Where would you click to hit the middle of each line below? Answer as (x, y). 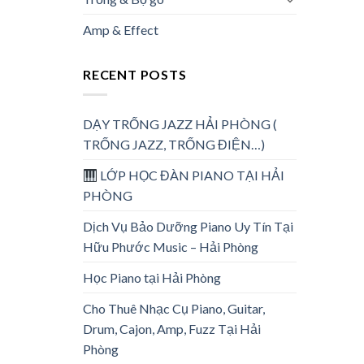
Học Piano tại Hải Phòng (152, 277)
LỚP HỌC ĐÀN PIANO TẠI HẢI (191, 175)
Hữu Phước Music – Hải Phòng (171, 246)
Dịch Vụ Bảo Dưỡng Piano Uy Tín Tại (188, 226)
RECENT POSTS (135, 75)
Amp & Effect (121, 30)
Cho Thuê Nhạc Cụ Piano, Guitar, (174, 308)
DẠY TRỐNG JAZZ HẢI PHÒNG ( (180, 123)
